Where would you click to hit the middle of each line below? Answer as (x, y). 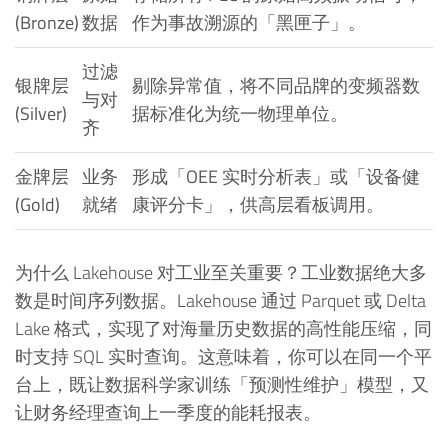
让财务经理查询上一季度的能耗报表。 (168, 412)
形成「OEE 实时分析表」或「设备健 (276, 176)
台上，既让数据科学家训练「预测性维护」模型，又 (222, 384)
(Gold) (37, 204)
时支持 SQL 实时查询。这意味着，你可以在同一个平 (223, 356)
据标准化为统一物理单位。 (240, 113)
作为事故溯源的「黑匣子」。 (249, 22)
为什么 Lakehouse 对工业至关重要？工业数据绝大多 (221, 272)
